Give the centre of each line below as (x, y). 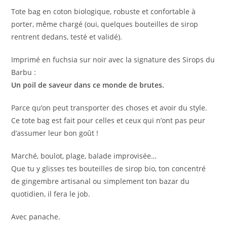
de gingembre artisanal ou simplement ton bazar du (101, 181)
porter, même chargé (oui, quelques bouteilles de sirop (105, 24)
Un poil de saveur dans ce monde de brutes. (88, 85)
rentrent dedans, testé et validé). (67, 37)
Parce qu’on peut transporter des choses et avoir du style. (109, 108)
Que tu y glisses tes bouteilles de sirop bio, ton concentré (109, 169)
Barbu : (24, 72)
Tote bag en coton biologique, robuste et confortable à (104, 12)
